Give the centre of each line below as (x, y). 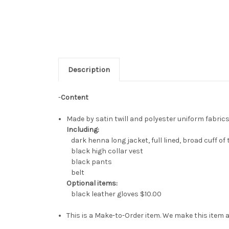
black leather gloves (104, 194)
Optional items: (92, 184)
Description (89, 70)
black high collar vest (105, 151)
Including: (84, 130)
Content (75, 98)
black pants (89, 162)
